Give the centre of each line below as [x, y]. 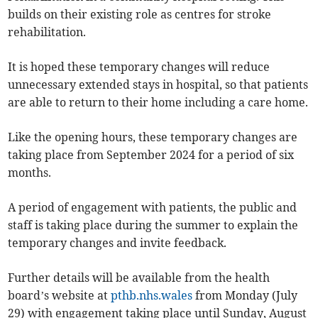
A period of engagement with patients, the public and [153, 208]
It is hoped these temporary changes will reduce [139, 67]
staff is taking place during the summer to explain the [153, 225]
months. [30, 173]
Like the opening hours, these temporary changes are [153, 137]
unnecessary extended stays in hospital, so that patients [158, 85]
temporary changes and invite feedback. [117, 243]
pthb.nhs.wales [152, 296]
